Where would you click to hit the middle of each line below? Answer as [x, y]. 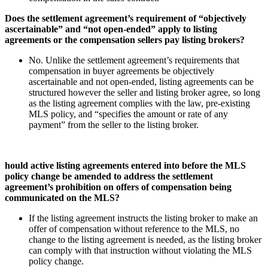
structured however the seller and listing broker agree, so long [144, 92]
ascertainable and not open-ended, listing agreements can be [141, 81]
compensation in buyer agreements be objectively [121, 71]
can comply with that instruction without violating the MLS [140, 250]
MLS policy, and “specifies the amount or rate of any [128, 114]
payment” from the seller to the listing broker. [114, 124]
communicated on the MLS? [62, 197]
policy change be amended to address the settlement [109, 176]
